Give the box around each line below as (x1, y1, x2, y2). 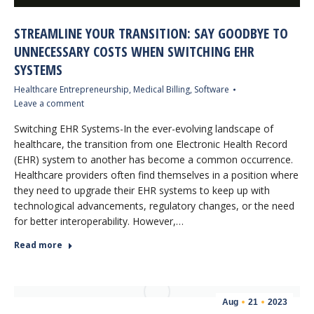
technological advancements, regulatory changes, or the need (14, 199, 294, 212)
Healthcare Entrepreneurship (14, 83, 129, 95)
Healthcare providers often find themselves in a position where (14, 168, 299, 182)
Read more (14, 239, 62, 251)
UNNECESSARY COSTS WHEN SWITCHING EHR (14, 42, 254, 61)
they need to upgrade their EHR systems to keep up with (14, 184, 270, 197)
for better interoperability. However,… (14, 214, 184, 228)
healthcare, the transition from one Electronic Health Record (14, 137, 287, 151)
